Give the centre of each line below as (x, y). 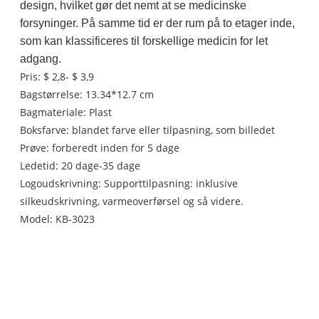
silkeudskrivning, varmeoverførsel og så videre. (132, 202)
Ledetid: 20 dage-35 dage (80, 166)
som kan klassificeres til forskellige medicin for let (144, 41)
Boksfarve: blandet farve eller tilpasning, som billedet (149, 130)
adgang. (41, 59)
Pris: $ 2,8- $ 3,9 (57, 77)
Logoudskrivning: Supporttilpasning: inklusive (129, 184)
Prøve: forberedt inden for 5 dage (100, 148)
